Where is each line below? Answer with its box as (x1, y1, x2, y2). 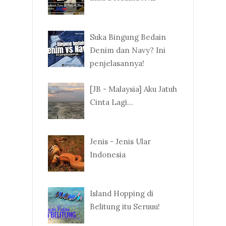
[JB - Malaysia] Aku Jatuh (90, 84, 177, 94)
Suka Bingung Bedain (90, 32, 166, 42)
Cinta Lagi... (90, 97, 133, 107)
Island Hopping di (90, 189, 153, 199)
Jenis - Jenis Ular (90, 136, 151, 146)
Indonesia (90, 149, 126, 159)
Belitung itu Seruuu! (90, 202, 160, 212)
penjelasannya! (90, 58, 144, 68)
